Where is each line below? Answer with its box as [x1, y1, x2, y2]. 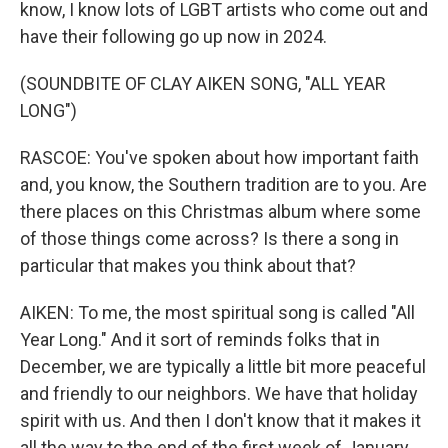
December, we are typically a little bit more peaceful [20, 356, 426, 377]
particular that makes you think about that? [20, 255, 356, 276]
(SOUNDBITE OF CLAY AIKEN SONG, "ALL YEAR [20, 73, 386, 94]
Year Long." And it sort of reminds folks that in [20, 329, 380, 350]
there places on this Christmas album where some [20, 201, 421, 222]
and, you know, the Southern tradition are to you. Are [20, 174, 427, 195]
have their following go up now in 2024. [20, 26, 327, 47]
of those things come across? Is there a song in [20, 228, 399, 249]
